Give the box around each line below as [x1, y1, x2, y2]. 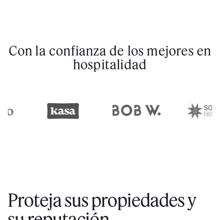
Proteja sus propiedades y [8, 189, 196, 212]
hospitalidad [73, 56, 147, 73]
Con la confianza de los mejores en [8, 42, 212, 59]
